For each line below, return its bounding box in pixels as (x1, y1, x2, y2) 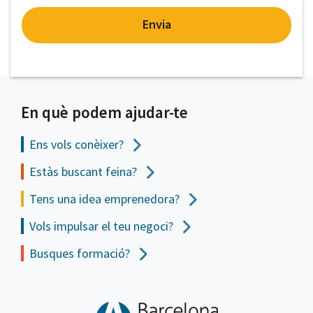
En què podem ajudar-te (21, 102, 188, 123)
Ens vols (29, 136, 72, 153)
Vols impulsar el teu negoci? (29, 218, 176, 235)
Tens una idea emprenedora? (29, 191, 182, 208)
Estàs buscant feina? (29, 163, 140, 180)
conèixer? (72, 136, 126, 153)
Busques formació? (29, 245, 133, 262)
